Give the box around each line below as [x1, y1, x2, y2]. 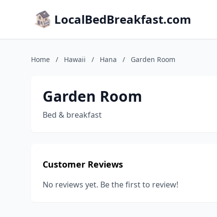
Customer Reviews [43, 158, 123, 170]
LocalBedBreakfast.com [54, 11, 191, 27]
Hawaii [64, 55, 86, 64]
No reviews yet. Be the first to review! [43, 179, 178, 190]
